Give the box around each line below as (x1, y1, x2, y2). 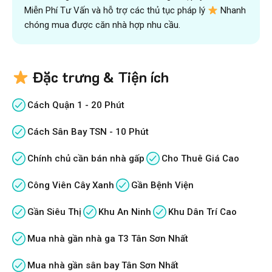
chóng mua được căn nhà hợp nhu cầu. (24, 19, 180, 31)
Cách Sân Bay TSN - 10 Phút (27, 126, 149, 138)
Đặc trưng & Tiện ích (29, 67, 169, 87)
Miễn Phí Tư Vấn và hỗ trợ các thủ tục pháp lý (24, 5, 208, 16)
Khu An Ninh (98, 206, 151, 218)
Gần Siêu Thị (27, 206, 81, 218)
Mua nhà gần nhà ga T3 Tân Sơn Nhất (27, 233, 188, 245)
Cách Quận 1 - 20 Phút (27, 100, 124, 111)
